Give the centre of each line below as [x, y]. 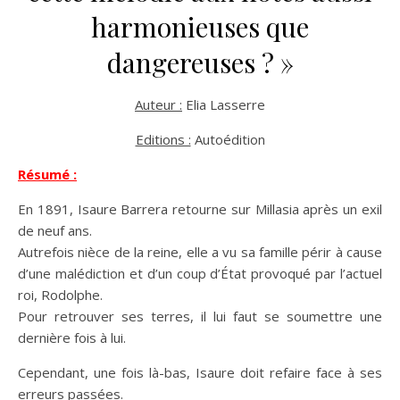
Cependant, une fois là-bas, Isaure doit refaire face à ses [200, 372]
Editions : [163, 139]
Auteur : [158, 104]
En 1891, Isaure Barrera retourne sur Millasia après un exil [200, 208]
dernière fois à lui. [72, 337]
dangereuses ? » [200, 62]
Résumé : [47, 174]
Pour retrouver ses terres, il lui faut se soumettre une [200, 316]
